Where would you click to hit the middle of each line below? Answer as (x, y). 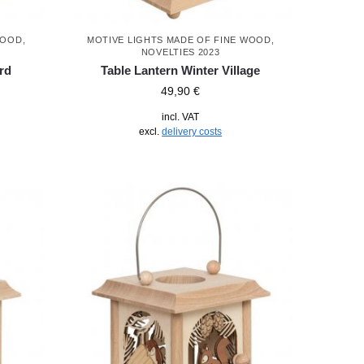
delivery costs (192, 131)
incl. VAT (181, 117)
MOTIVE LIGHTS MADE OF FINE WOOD (179, 39)
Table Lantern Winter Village (181, 70)
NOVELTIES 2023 (180, 52)
